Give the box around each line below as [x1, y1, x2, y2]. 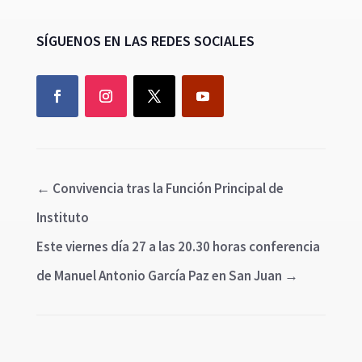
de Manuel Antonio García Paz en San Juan [36, 266, 282, 284]
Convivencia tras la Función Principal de [52, 179, 284, 197]
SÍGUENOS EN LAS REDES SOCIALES [36, 31, 255, 50]
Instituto [36, 208, 89, 226]
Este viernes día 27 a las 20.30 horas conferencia [36, 237, 320, 255]
